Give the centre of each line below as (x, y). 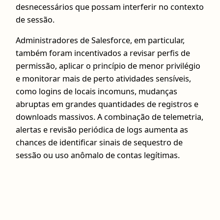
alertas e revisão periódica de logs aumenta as (102, 129)
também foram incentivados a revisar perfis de (103, 53)
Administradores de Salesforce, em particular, (100, 40)
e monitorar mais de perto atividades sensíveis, (103, 78)
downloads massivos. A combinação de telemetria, (110, 117)
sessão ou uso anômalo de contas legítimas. (98, 155)
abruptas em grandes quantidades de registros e (107, 104)
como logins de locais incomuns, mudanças (96, 91)
